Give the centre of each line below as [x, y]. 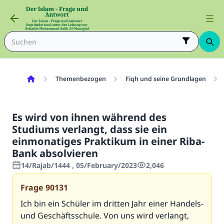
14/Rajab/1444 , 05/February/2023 [79, 165]
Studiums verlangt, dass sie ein [89, 129]
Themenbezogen [80, 79]
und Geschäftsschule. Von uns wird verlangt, [105, 215]
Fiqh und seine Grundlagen [165, 79]
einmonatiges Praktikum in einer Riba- [108, 141]
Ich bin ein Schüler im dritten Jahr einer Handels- [112, 203]
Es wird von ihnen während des [89, 117]
